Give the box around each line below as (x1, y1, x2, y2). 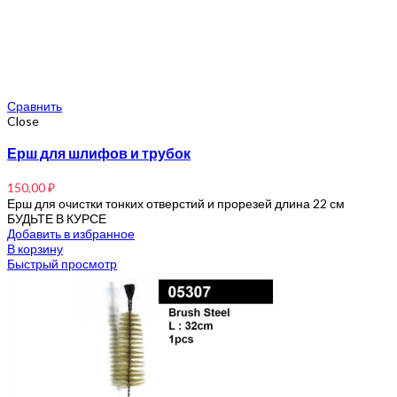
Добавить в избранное (7, 225, 135, 241)
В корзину (7, 240, 63, 256)
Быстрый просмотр (7, 255, 117, 271)
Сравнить (7, 97, 62, 113)
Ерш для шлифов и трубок (7, 143, 191, 164)
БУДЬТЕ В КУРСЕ (7, 210, 106, 226)
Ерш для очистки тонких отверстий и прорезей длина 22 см (7, 195, 345, 211)
